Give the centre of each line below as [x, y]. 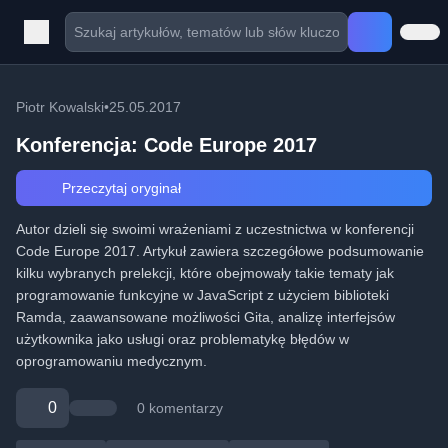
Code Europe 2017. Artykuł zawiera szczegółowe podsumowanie [220, 251]
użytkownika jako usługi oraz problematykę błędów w [182, 339]
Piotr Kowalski [60, 107]
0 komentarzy [180, 408]
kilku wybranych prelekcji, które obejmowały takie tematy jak [205, 273]
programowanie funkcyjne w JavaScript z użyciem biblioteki [202, 295]
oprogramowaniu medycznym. [111, 361]
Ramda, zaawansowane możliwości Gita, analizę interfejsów [205, 317]
